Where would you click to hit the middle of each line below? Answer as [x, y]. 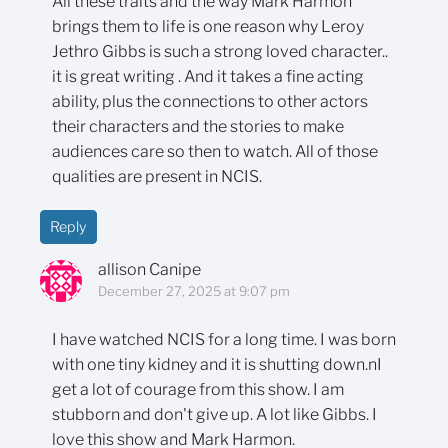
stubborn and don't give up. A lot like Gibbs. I [214, 414]
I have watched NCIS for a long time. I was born [224, 339]
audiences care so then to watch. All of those [215, 151]
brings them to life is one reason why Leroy [208, 26]
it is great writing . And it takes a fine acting [208, 76]
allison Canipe [149, 269]
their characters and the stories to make [198, 126]
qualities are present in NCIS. [157, 176]
